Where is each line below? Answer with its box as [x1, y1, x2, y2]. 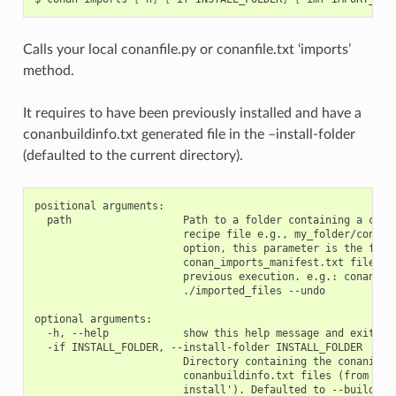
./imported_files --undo [34, 284, 325, 297]
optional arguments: [34, 312, 152, 325]
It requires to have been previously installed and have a [22, 105, 362, 120]
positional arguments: [34, 199, 164, 212]
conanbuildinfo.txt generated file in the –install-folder [22, 126, 355, 141]
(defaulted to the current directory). [22, 148, 243, 163]
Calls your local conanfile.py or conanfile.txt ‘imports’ [22, 42, 351, 57]
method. [22, 63, 74, 78]
